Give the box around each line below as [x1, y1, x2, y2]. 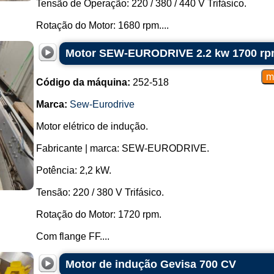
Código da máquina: [35, 77, 130, 87]
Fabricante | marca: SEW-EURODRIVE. [35, 143, 209, 154]
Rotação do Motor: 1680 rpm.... [35, 20, 169, 31]
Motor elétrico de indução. [35, 121, 148, 131]
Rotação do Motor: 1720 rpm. [35, 209, 161, 220]
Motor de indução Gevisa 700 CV [65, 258, 236, 270]
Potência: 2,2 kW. [35, 165, 111, 176]
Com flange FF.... [35, 231, 109, 242]
